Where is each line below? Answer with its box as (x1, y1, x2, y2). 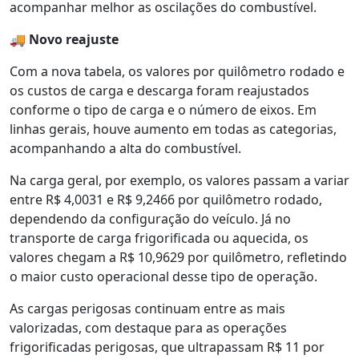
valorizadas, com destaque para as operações (10, 318, 287, 337)
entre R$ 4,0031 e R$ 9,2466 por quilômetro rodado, (10, 190, 322, 208)
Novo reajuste (29, 30, 119, 48)
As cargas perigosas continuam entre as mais (10, 299, 285, 317)
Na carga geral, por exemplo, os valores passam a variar (10, 171, 349, 189)
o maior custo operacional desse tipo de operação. (10, 267, 317, 285)
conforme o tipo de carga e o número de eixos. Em (10, 100, 317, 119)
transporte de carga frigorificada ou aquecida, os (10, 228, 309, 247)
